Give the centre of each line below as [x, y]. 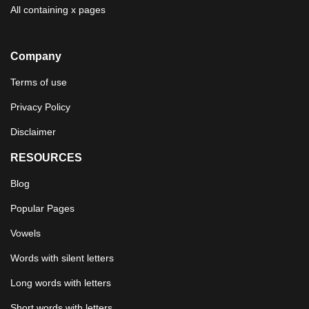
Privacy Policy [40, 107]
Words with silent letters [62, 258]
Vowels [26, 233]
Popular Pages [42, 208]
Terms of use [39, 82]
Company [36, 56]
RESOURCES [46, 157]
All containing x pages [58, 9]
